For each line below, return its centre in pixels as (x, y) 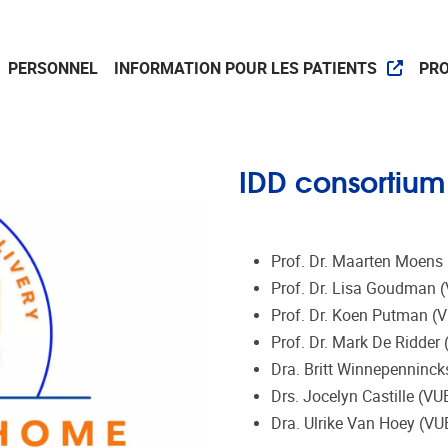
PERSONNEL (53, 68)
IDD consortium (342, 180)
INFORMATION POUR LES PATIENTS (245, 68)
